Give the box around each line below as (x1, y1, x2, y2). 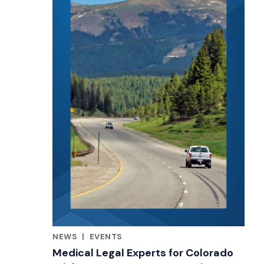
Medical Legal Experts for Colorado (52, 246, 233, 260)
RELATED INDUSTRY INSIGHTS (52, 240, 173, 250)
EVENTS (89, 232, 122, 242)
